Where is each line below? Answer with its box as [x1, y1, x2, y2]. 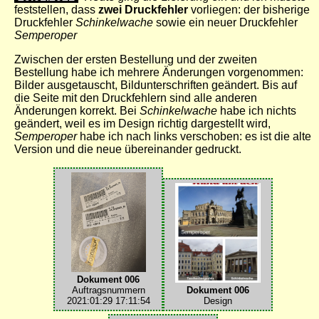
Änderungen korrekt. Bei [14, 105, 140, 117]
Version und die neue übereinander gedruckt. [14, 143, 241, 156]
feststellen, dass [14, 4, 98, 16]
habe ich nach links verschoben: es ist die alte [77, 130, 311, 143]
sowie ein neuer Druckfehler [153, 16, 298, 29]
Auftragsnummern [71, 285, 145, 296]
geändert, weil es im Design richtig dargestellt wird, [14, 117, 271, 130]
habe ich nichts [217, 105, 296, 117]
